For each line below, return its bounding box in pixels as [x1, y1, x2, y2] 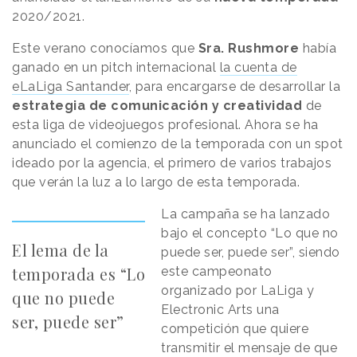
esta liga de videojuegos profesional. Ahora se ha [12, 116, 319, 132]
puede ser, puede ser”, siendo [161, 244, 340, 260]
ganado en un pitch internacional [12, 59, 220, 75]
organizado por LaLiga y [161, 282, 315, 298]
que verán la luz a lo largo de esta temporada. [12, 174, 300, 190]
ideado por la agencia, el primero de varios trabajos [12, 155, 331, 171]
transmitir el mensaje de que [161, 339, 338, 355]
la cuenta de [219, 59, 297, 75]
